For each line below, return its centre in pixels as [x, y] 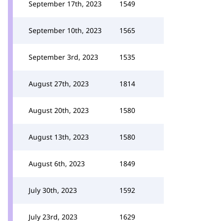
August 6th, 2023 [57, 164]
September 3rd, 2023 [63, 57]
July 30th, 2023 [53, 190]
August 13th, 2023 [59, 137]
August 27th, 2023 [59, 84]
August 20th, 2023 [59, 110]
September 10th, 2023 [65, 30]
